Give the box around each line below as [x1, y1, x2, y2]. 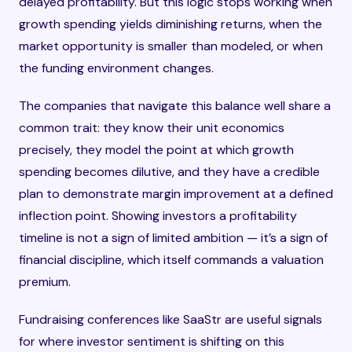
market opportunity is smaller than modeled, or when [19, 38, 323, 54]
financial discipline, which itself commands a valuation [19, 251, 324, 268]
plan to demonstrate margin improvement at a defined [19, 185, 333, 202]
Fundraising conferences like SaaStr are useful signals [19, 311, 322, 328]
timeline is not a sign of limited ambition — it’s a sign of [19, 229, 328, 246]
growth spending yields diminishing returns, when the [19, 16, 322, 32]
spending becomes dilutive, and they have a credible [19, 163, 320, 180]
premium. [19, 273, 71, 290]
